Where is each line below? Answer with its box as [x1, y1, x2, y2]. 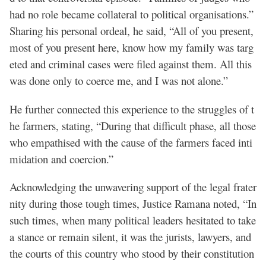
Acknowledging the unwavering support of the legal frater [9, 179, 256, 195]
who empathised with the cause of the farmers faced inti [9, 134, 252, 150]
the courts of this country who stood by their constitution [9, 246, 254, 261]
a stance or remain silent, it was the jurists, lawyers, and [9, 229, 251, 245]
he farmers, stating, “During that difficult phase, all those [9, 118, 256, 133]
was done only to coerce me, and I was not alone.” [9, 73, 228, 88]
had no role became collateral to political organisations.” [9, 7, 254, 22]
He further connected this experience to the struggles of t [9, 101, 254, 116]
